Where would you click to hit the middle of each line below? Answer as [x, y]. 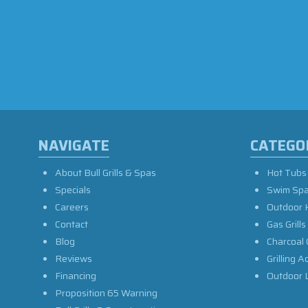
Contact [71, 224]
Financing [76, 275]
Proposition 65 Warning [106, 293]
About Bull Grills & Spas [106, 172]
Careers [72, 207]
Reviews [74, 258]
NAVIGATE [74, 145]
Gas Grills [286, 224]
